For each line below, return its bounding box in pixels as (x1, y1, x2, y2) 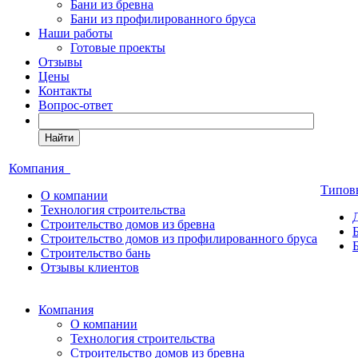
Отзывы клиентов (41, 261, 139, 274)
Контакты (38, 84, 92, 97)
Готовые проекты (70, 41, 165, 54)
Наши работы (38, 26, 113, 40)
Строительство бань (41, 246, 150, 260)
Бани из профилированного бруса (70, 12, 256, 26)
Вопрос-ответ (38, 98, 113, 112)
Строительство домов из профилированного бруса (41, 232, 317, 245)
